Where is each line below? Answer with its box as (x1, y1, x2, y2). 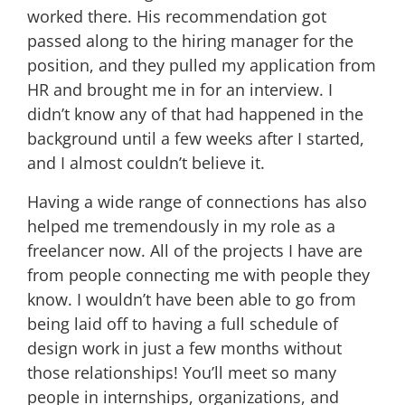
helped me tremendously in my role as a (27, 214, 335, 237)
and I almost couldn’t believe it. (27, 151, 269, 174)
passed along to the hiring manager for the (27, 29, 353, 52)
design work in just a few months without (27, 336, 342, 359)
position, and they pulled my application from (27, 53, 376, 76)
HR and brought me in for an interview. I (27, 78, 333, 100)
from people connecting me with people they (27, 263, 370, 286)
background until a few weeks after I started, (27, 127, 364, 149)
